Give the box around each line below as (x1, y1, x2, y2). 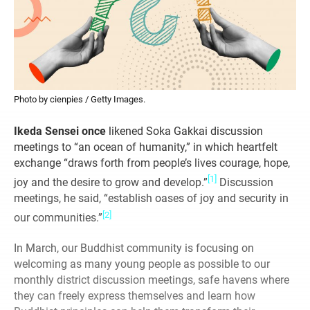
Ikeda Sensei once (14, 125, 109, 138)
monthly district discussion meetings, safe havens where (14, 273, 289, 286)
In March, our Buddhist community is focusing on (14, 241, 254, 255)
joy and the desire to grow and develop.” (14, 176, 208, 190)
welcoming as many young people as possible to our (14, 257, 270, 271)
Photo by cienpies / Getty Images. (14, 94, 145, 105)
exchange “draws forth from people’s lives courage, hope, (14, 156, 290, 170)
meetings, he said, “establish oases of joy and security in (14, 192, 289, 206)
